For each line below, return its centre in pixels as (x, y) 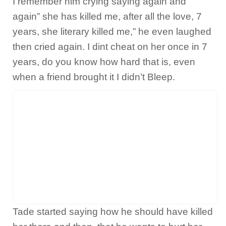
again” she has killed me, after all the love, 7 (107, 16)
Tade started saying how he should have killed (113, 212)
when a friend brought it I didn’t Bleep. (94, 77)
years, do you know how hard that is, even (104, 62)
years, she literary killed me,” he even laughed (112, 32)
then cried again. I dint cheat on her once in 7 (110, 47)
